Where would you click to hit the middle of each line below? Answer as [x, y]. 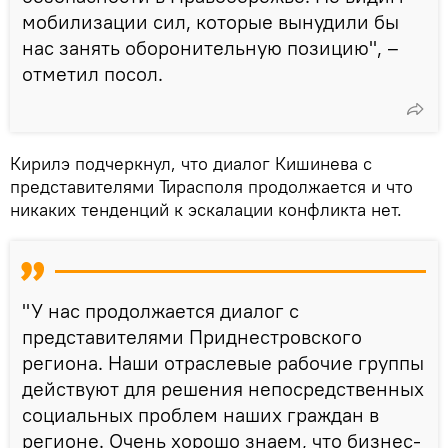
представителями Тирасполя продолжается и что [211, 186]
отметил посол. [92, 73]
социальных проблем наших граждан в [200, 414]
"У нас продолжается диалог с [160, 310]
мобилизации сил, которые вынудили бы [210, 21]
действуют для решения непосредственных [223, 388]
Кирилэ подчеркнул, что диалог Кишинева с [191, 163]
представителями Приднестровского [192, 336]
